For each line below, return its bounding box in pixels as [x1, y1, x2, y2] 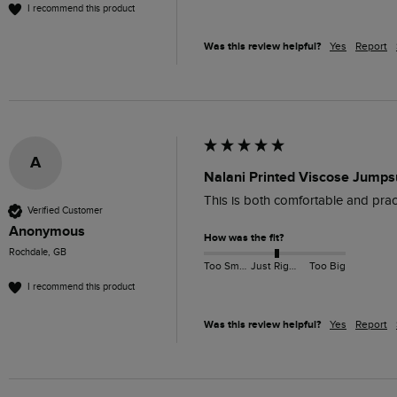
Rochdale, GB [9, 245, 66, 258]
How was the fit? [204, 230, 284, 245]
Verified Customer [27, 205, 103, 217]
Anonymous [9, 222, 85, 240]
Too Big [308, 260, 346, 273]
